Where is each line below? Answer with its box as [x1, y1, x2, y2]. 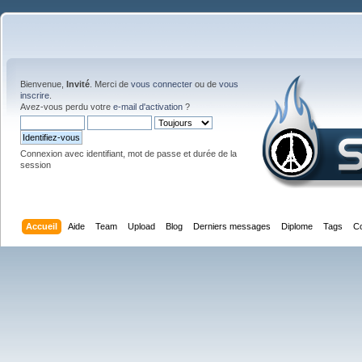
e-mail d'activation [113, 102, 183, 112]
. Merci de [90, 79, 131, 89]
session [20, 160, 51, 170]
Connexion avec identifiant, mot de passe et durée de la [20, 149, 237, 158]
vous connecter [131, 79, 192, 89]
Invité [66, 79, 90, 89]
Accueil [26, 221, 58, 231]
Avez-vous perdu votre [20, 102, 113, 112]
